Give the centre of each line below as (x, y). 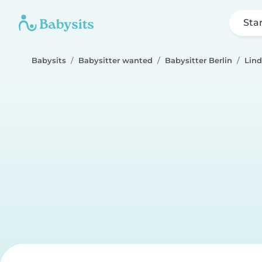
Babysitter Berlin (199, 61)
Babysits (49, 61)
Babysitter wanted (116, 61)
